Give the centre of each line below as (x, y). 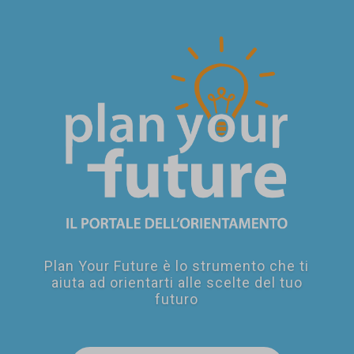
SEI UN (43, 153)
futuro (177, 299)
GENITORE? (81, 177)
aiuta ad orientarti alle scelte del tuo (177, 282)
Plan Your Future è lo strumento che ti (177, 266)
